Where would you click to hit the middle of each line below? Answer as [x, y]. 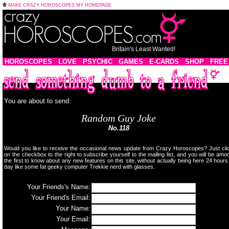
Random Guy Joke [119, 118]
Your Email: [73, 219]
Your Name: [73, 209]
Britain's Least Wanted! [144, 49]
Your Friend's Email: [61, 198]
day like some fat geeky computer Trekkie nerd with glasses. [79, 166]
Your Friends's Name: [59, 187]
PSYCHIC [98, 62]
